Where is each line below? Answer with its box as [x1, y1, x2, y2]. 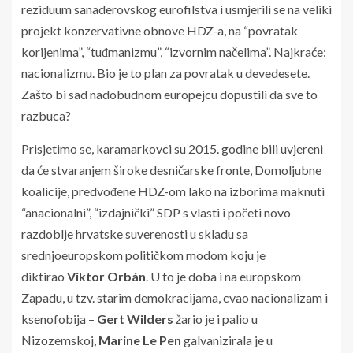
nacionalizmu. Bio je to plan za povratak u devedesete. [21, 65, 310, 80]
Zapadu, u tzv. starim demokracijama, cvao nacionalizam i [21, 289, 328, 305]
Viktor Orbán [67, 268, 146, 284]
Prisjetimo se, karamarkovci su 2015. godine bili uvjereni [21, 140, 323, 156]
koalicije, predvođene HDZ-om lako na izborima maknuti [21, 183, 325, 199]
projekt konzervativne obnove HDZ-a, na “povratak [21, 22, 298, 38]
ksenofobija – [21, 310, 97, 326]
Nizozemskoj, [21, 332, 98, 347]
